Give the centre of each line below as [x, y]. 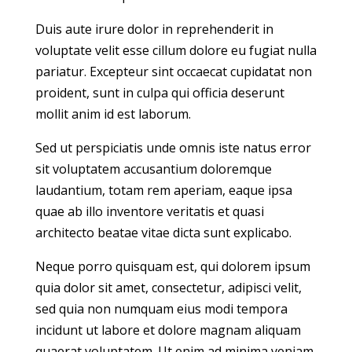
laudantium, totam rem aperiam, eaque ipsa [163, 191]
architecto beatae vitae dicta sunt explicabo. [163, 233]
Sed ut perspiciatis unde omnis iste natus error [173, 148]
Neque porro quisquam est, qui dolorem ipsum [172, 267]
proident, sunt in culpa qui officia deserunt [159, 93]
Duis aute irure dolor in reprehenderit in [154, 29]
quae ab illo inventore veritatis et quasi [149, 212]
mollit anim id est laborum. [113, 114]
